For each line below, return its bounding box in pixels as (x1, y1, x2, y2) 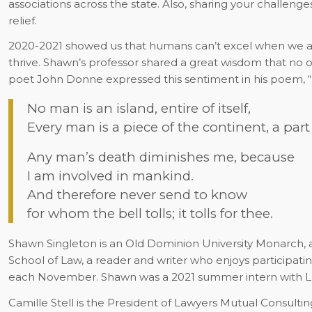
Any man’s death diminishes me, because (26, 148, 295, 165)
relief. (8, 13, 37, 27)
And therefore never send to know (26, 186, 247, 203)
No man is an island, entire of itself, (26, 100, 251, 116)
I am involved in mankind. (26, 167, 194, 184)
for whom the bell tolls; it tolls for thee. (26, 205, 273, 221)
